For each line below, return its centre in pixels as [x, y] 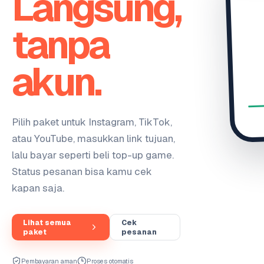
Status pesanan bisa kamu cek [82, 171]
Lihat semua [47, 222]
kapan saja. [38, 188]
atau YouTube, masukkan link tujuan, [93, 138]
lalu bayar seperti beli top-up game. [93, 155]
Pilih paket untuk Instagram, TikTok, [92, 122]
